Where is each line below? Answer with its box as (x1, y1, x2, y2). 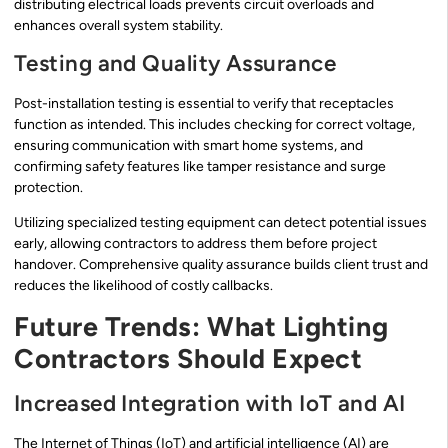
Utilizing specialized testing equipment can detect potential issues (14, 214, 427, 232)
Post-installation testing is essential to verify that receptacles (14, 94, 394, 112)
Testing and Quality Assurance (14, 49, 337, 77)
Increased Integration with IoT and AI (14, 389, 406, 417)
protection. (14, 178, 83, 196)
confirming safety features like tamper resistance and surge (14, 157, 386, 175)
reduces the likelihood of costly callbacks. (14, 277, 273, 295)
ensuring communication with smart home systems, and (14, 136, 363, 154)
